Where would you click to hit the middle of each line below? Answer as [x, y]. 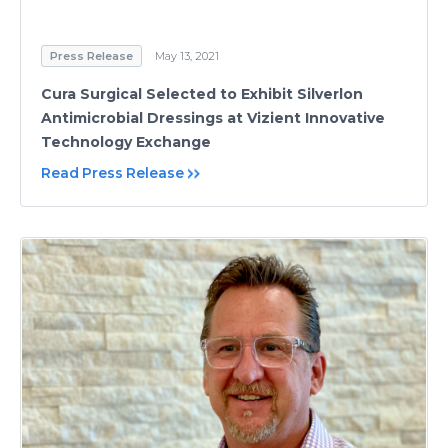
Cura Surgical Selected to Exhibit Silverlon [202, 93]
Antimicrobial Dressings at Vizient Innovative [213, 117]
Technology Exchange [126, 141]
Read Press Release [112, 172]
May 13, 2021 [187, 55]
